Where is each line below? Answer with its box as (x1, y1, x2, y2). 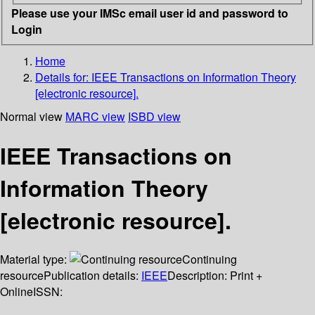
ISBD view (128, 108, 181, 124)
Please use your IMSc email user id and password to (11, 4, 288, 21)
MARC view (65, 108, 125, 124)
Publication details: (44, 267, 141, 284)
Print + (230, 267, 262, 284)
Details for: (35, 68, 91, 85)
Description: (167, 267, 230, 284)
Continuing (182, 251, 237, 268)
